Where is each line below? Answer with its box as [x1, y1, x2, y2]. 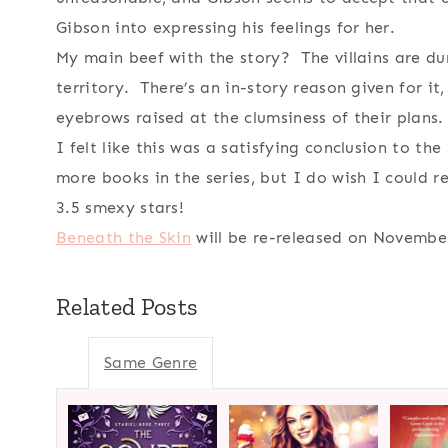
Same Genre [104, 353, 198, 373]
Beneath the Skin [56, 228, 192, 248]
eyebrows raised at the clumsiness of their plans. [56, 108, 444, 128]
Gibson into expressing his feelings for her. [56, 18, 396, 38]
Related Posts [56, 292, 199, 322]
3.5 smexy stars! [56, 198, 185, 218]
